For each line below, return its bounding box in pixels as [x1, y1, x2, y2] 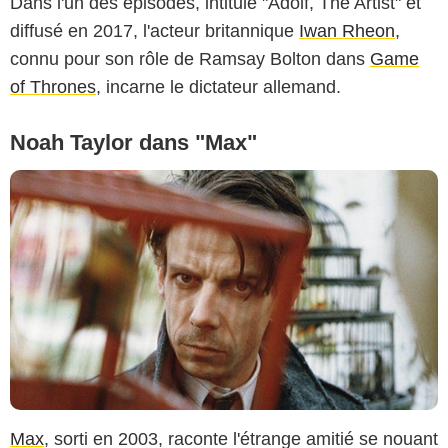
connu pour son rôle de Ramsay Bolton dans [10, 48, 370, 69]
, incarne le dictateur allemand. [96, 76, 341, 97]
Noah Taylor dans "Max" [10, 129, 257, 155]
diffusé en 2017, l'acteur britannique [10, 20, 299, 41]
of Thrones [10, 76, 96, 97]
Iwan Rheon [299, 20, 395, 41]
